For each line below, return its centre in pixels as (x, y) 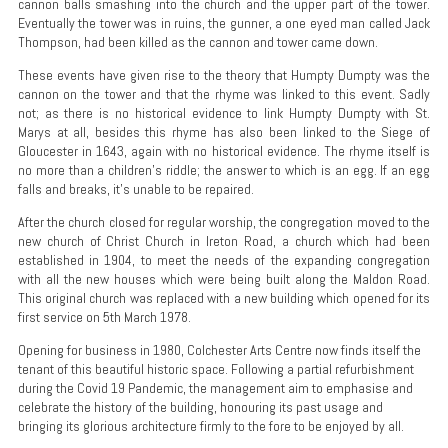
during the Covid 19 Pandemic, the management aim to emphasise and (215, 387)
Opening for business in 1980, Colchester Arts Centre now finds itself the (219, 349)
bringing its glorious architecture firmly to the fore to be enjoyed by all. (210, 425)
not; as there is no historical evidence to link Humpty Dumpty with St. (224, 112)
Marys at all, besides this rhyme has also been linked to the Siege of (224, 131)
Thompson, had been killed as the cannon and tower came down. (197, 41)
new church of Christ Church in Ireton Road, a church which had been (224, 240)
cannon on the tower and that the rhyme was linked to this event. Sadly (224, 93)
